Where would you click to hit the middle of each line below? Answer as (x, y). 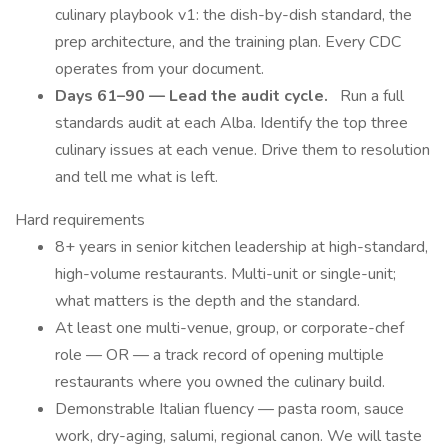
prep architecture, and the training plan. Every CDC (228, 42)
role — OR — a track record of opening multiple (219, 355)
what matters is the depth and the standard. (207, 301)
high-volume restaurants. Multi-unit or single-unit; (225, 274)
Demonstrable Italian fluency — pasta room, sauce (229, 409)
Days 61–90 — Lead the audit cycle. (193, 96)
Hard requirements (80, 220)
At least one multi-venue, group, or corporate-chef (229, 328)
